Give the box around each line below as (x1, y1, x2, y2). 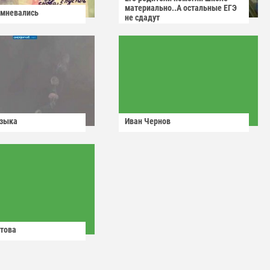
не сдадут (125, 13, 160, 22)
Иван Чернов (125, 116, 171, 126)
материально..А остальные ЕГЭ (125, 3, 237, 13)
